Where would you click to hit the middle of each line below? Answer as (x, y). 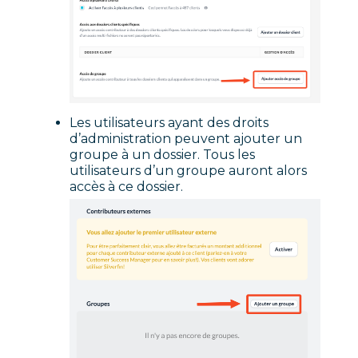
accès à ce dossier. (127, 186)
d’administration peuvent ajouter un (186, 138)
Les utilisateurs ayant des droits (169, 122)
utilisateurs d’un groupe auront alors (189, 170)
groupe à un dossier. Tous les (163, 154)
